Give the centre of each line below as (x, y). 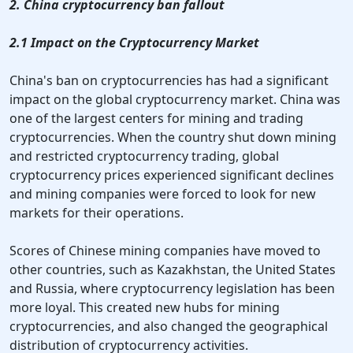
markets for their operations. (97, 213)
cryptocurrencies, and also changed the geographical (169, 327)
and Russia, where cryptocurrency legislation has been (172, 289)
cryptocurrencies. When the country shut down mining (173, 137)
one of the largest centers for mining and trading (156, 119)
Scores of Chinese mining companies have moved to (165, 251)
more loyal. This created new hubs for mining (145, 308)
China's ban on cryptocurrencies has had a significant (169, 81)
